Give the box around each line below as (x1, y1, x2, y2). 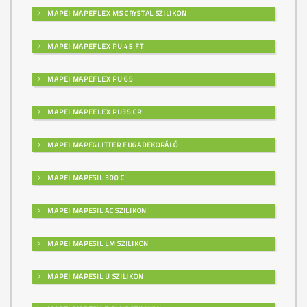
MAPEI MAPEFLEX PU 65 (45, 73, 134, 84)
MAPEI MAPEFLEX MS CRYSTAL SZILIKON (45, 8, 187, 19)
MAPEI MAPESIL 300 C (45, 172, 125, 183)
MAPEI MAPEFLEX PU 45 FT (45, 40, 144, 51)
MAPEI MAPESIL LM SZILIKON (45, 238, 149, 249)
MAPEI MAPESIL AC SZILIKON (45, 205, 147, 216)
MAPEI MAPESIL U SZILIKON (45, 271, 144, 282)
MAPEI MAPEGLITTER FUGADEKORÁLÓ (45, 139, 178, 150)
